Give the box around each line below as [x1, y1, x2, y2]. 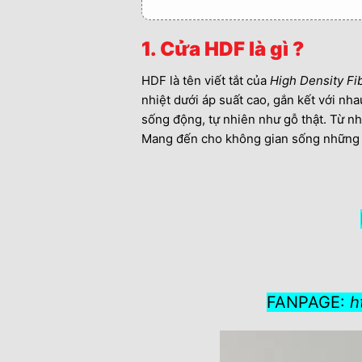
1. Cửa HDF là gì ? [141, 36, 304, 61]
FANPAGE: [267, 292, 350, 312]
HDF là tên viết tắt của [141, 72, 270, 88]
